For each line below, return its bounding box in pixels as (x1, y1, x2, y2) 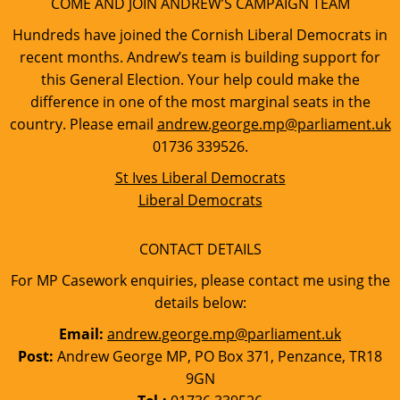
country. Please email (9, 114, 157, 134)
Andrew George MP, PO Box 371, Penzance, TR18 (54, 346, 382, 366)
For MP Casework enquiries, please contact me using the (10, 271, 390, 290)
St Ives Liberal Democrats (114, 168, 286, 187)
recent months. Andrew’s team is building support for (20, 47, 380, 67)
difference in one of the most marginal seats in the (29, 92, 371, 112)
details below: (154, 293, 246, 312)
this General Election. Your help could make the (40, 70, 360, 89)
